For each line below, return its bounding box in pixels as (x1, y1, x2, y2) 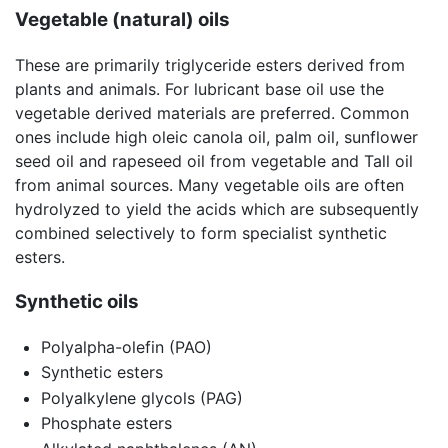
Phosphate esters (40, 413, 172, 434)
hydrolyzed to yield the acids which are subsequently (15, 199, 419, 220)
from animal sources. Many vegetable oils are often (15, 175, 404, 196)
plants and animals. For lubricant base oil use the (15, 79, 384, 100)
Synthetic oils (15, 289, 139, 313)
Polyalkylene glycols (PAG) (40, 387, 243, 408)
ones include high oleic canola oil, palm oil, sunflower (15, 127, 418, 148)
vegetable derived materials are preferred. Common (15, 103, 409, 124)
